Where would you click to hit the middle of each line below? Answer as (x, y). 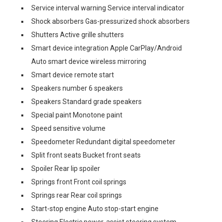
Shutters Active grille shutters (78, 35)
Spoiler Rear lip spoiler (66, 168)
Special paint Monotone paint (77, 115)
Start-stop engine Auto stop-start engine (95, 209)
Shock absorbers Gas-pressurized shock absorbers (111, 21)
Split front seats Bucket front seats (86, 155)
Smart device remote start (73, 75)
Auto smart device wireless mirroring (89, 61)
